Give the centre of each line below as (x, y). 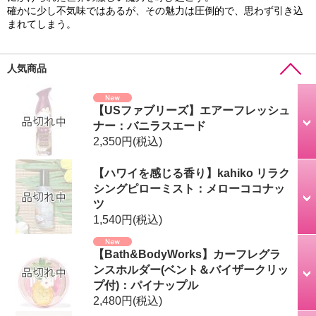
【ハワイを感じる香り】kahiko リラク (191, 172)
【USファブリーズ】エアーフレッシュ (191, 110)
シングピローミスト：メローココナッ (189, 188)
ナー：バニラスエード (149, 125)
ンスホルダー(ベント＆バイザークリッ (190, 269)
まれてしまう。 (42, 24)
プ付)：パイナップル (145, 285)
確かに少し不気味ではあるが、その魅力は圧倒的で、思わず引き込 (155, 10)
